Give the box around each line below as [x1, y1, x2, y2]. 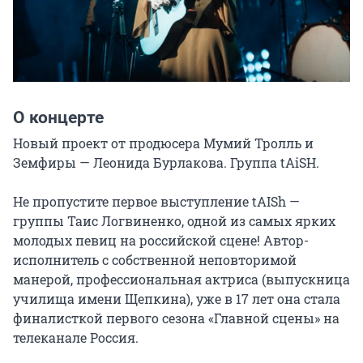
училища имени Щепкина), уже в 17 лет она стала [13, 289, 340, 307]
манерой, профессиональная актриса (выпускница [13, 270, 350, 288]
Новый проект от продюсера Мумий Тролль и [13, 134, 314, 152]
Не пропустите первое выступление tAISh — [13, 192, 300, 210]
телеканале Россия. [13, 328, 139, 346]
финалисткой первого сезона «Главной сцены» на [13, 309, 340, 327]
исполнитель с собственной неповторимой [13, 250, 297, 268]
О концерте [13, 107, 104, 127]
